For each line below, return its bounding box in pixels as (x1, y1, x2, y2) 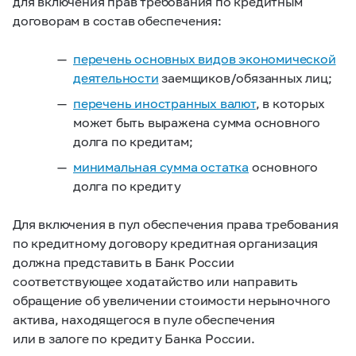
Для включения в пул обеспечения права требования (13, 216, 339, 231)
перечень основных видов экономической (73, 51, 336, 66)
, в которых (255, 95, 325, 110)
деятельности (73, 70, 159, 85)
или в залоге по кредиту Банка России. (13, 331, 255, 346)
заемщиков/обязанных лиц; (158, 70, 332, 85)
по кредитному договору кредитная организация (13, 235, 319, 250)
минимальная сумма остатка (73, 159, 250, 174)
